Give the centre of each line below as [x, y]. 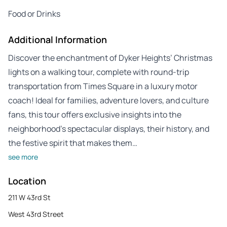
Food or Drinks [34, 13]
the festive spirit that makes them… [73, 143]
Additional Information [58, 39]
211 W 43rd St [29, 197]
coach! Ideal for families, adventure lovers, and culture [108, 100]
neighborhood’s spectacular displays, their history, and [109, 128]
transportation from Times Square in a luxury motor [103, 86]
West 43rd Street [36, 214]
